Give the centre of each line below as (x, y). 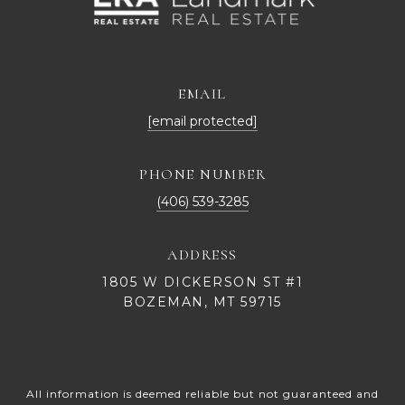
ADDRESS (202, 255)
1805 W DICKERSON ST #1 (202, 283)
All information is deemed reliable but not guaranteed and (202, 394)
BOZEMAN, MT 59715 (202, 302)
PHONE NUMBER (202, 175)
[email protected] (202, 122)
